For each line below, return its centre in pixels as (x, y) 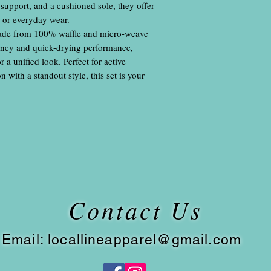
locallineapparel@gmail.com (145, 240)
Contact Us (135, 209)
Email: (25, 240)
